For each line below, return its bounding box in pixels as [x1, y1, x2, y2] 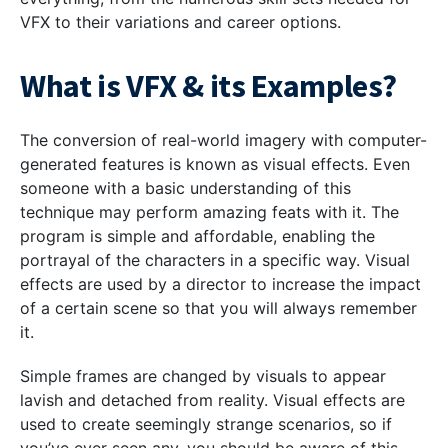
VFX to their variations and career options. [20, 12, 341, 32]
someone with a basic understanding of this [20, 178, 351, 198]
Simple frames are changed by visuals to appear [20, 366, 386, 386]
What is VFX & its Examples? [20, 66, 397, 106]
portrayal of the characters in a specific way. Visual [20, 250, 410, 270]
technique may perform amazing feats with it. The [20, 202, 399, 222]
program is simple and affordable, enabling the [20, 226, 375, 246]
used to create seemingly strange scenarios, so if [20, 414, 392, 434]
